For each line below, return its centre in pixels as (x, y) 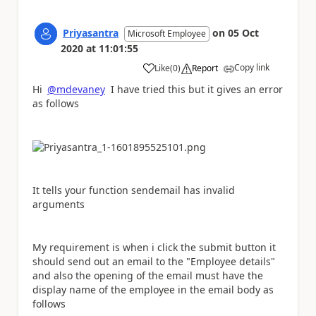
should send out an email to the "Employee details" (154, 261)
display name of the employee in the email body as (153, 290)
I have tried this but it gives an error (194, 89)
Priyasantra (91, 32)
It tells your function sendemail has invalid (134, 190)
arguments (59, 204)
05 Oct (243, 32)
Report (205, 68)
